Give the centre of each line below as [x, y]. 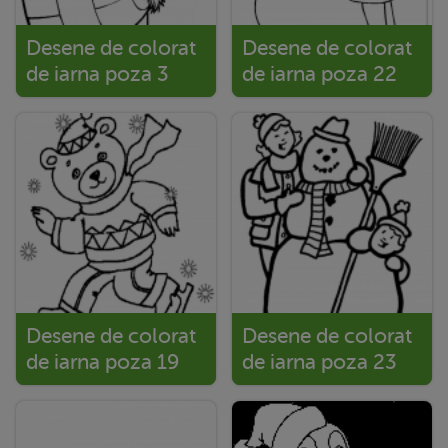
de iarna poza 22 [319, 73]
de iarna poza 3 [97, 73]
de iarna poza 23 [319, 361]
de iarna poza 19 [102, 361]
